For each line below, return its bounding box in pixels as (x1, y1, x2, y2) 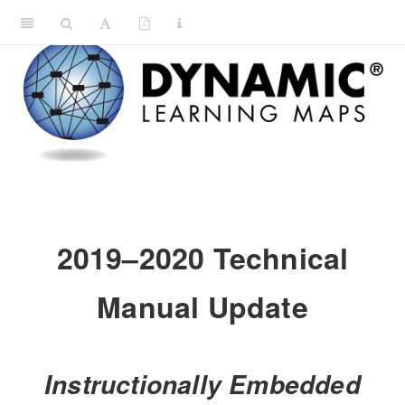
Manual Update (97, 286, 308, 328)
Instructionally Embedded (44, 366, 361, 403)
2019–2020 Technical (56, 237, 349, 279)
